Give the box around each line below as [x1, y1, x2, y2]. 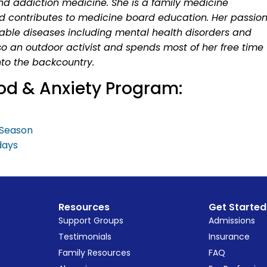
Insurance [209, 230, 250, 243]
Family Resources [58, 246, 131, 259]
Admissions [209, 214, 256, 226]
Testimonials [58, 230, 111, 243]
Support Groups [58, 214, 123, 226]
